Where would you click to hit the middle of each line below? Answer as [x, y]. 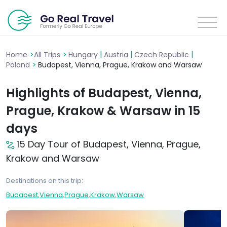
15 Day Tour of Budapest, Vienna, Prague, [109, 144]
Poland [19, 65]
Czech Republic [163, 55]
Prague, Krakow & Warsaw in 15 [103, 111]
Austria [117, 55]
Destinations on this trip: [45, 181]
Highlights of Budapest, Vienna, [104, 93]
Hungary [84, 55]
